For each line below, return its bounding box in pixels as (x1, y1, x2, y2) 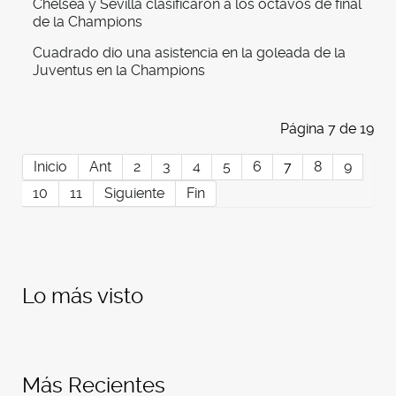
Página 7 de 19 (280, 120, 374, 138)
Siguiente (104, 185, 164, 202)
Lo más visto (22, 284, 143, 309)
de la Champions (33, 13, 142, 31)
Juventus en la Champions (33, 62, 205, 80)
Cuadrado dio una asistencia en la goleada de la (33, 44, 346, 62)
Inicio (34, 158, 67, 176)
